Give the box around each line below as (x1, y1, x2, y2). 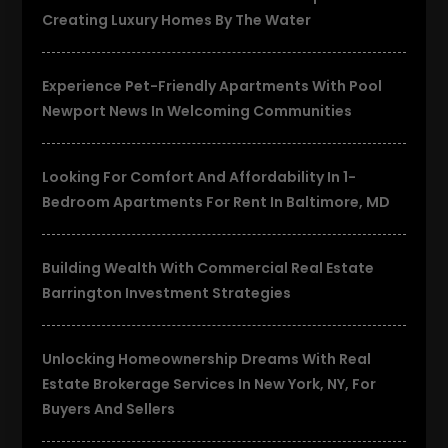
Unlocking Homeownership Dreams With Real (42, 348, 372, 369)
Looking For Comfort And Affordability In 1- (42, 166, 357, 187)
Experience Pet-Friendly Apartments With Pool (42, 75, 383, 96)
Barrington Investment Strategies (42, 282, 292, 303)
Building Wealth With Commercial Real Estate (42, 257, 375, 278)
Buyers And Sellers (42, 398, 176, 419)
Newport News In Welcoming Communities (42, 100, 353, 121)
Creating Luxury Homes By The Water (42, 9, 312, 30)
